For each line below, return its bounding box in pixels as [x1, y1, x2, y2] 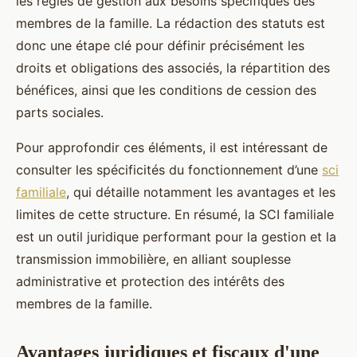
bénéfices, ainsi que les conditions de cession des [16, 82, 316, 99]
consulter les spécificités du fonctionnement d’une [16, 162, 322, 178]
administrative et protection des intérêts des [16, 273, 284, 290]
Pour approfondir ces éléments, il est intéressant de [16, 139, 328, 156]
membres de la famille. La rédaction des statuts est [16, 15, 325, 32]
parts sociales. [16, 104, 104, 121]
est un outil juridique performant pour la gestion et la [16, 229, 336, 245]
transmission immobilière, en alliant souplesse [16, 251, 291, 268]
